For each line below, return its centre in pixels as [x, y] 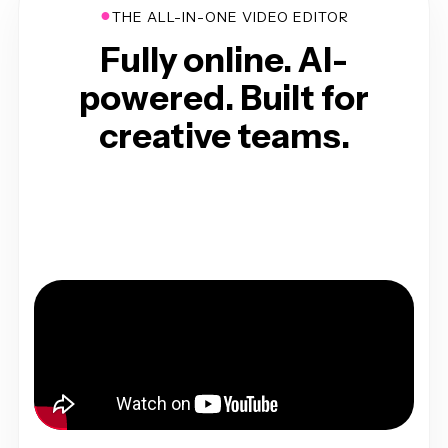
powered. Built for [224, 97]
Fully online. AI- [224, 59]
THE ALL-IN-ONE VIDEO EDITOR [230, 16]
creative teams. [224, 135]
